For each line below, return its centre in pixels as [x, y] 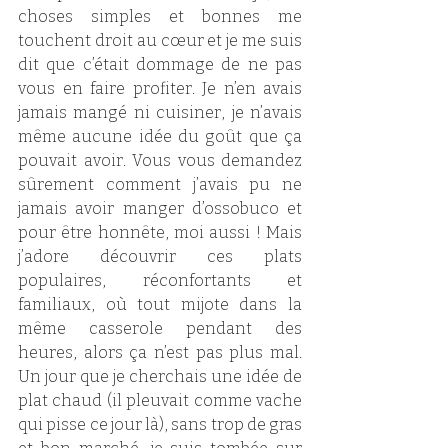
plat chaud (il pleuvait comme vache [160, 400]
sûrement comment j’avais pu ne [160, 184]
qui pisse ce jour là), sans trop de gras [160, 424]
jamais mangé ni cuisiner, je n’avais [160, 112]
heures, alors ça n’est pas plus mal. [160, 352]
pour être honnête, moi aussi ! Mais [160, 232]
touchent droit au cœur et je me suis [160, 40]
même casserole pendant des [160, 328]
